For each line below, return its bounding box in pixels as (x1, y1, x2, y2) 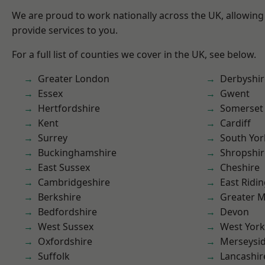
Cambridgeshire (38, 176, 110, 189)
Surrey (38, 131, 67, 144)
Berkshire (38, 190, 81, 203)
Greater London (38, 72, 109, 85)
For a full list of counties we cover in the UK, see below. (12, 48, 256, 61)
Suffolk (38, 250, 70, 263)
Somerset (220, 102, 263, 115)
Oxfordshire (38, 235, 92, 248)
